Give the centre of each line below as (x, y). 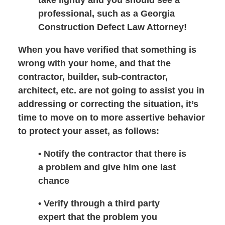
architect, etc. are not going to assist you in (111, 90)
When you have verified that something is (107, 49)
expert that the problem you (97, 217)
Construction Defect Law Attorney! (112, 27)
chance (53, 181)
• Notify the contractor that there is (112, 153)
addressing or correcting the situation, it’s (108, 104)
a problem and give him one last (107, 167)
